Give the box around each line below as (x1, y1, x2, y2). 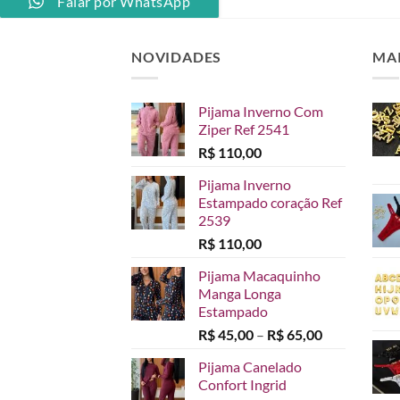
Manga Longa (198, 285, 281, 303)
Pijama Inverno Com (198, 103, 323, 121)
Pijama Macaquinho (198, 267, 321, 285)
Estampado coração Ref (198, 194, 342, 212)
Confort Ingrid (198, 376, 287, 394)
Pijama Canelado (198, 358, 302, 376)
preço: (321, 362, 360, 380)
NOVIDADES (131, 47, 222, 65)
